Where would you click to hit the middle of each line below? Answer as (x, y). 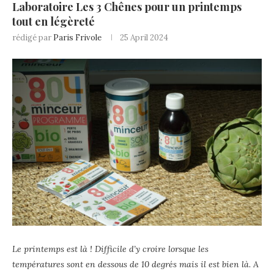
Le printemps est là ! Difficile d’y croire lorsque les (110, 249)
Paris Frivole (77, 38)
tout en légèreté (54, 21)
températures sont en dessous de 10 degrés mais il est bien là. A (135, 264)
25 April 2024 (144, 38)
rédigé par (33, 38)
